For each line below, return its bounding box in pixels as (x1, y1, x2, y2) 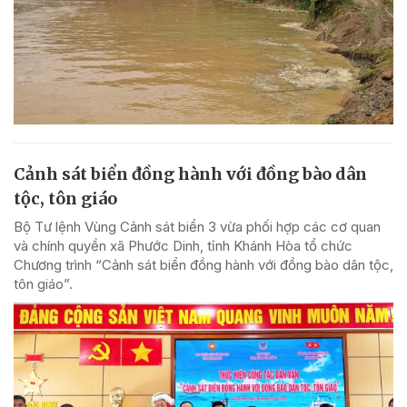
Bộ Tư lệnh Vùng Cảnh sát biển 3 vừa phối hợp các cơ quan (14, 217, 381, 235)
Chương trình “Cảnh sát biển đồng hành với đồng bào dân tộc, (14, 255, 393, 273)
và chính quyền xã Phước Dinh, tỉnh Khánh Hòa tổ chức (14, 236, 352, 254)
